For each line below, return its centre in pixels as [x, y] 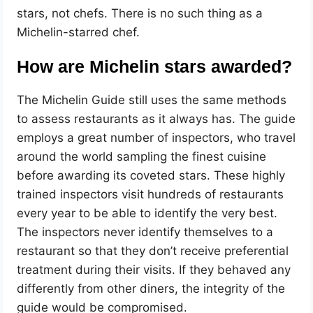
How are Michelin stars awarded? [155, 66]
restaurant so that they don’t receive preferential [153, 250]
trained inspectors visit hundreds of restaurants [151, 194]
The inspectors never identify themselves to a [145, 232]
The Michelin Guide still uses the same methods [152, 100]
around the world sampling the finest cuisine [142, 156]
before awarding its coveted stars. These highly [151, 175]
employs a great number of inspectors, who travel [156, 137]
